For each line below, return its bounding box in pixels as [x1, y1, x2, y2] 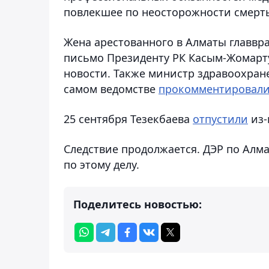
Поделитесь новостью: [73, 196, 202, 211]
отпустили [193, 111, 248, 126]
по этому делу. [64, 157, 139, 172]
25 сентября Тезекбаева [64, 111, 193, 126]
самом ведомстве [64, 81, 159, 96]
